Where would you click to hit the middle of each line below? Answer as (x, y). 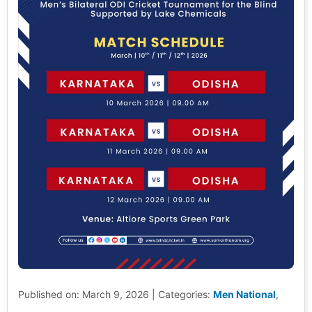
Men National (244, 295)
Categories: (186, 295)
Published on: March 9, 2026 (84, 295)
